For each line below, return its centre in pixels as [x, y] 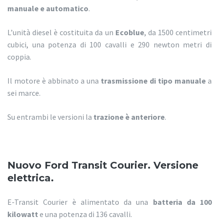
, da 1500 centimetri [178, 33]
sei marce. [24, 93]
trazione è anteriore [129, 117]
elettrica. [31, 178]
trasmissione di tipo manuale [153, 81]
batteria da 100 [182, 202]
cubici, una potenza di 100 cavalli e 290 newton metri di [109, 45]
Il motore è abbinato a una [54, 81]
